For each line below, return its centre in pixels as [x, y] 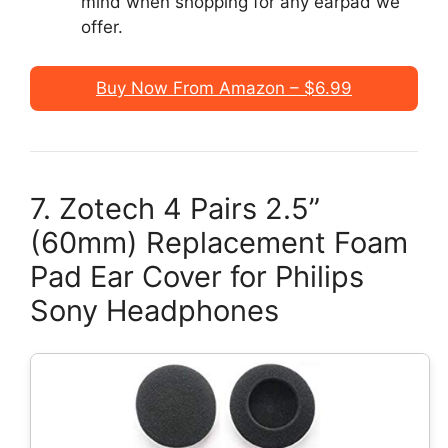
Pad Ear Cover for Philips [197, 276]
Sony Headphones [154, 310]
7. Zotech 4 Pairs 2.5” [175, 208]
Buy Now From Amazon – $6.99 [224, 87]
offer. [102, 27]
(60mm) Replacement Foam [219, 242]
